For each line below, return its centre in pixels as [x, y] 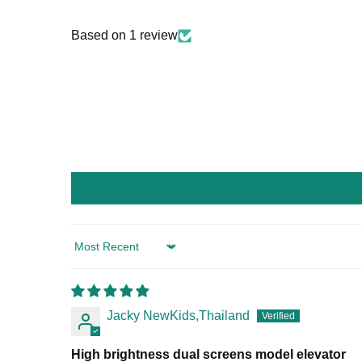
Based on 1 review [124, 36]
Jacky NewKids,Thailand [178, 316]
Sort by [90, 254]
